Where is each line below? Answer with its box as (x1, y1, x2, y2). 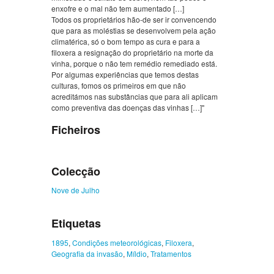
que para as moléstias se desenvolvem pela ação (51, 25, 216, 36)
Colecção (51, 163, 100, 179)
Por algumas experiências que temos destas (51, 69, 199, 80)
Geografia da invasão (51, 248, 123, 259)
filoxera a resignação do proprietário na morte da (51, 47, 213, 58)
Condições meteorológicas (72, 237, 161, 248)
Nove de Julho (51, 185, 100, 196)
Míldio (127, 248, 147, 259)
